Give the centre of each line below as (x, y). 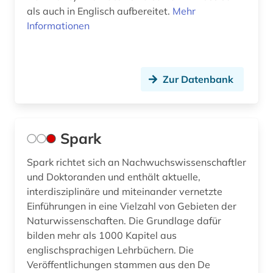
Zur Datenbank (198, 80)
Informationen (58, 26)
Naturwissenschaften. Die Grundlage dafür (124, 221)
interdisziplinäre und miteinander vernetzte (125, 192)
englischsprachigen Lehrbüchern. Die (110, 250)
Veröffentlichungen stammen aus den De (119, 265)
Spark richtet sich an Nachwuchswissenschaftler (136, 162)
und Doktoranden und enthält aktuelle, (114, 177)
